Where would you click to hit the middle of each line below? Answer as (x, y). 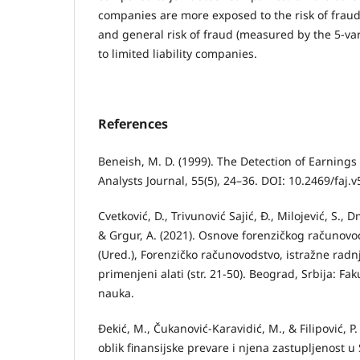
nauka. (116, 292)
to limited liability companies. (178, 53)
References (133, 123)
